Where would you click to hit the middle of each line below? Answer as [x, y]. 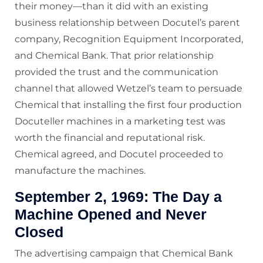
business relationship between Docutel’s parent [127, 23]
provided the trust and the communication [117, 72]
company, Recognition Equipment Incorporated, [129, 39]
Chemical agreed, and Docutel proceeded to [119, 154]
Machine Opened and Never [111, 215]
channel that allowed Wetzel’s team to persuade [129, 89]
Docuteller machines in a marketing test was [120, 122]
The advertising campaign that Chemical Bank [124, 254]
